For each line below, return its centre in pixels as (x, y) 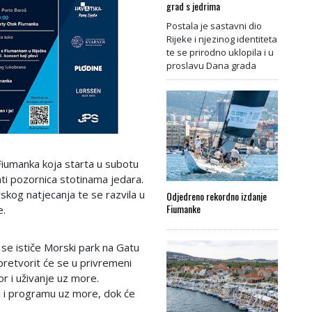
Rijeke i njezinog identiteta (222, 39)
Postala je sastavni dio (214, 25)
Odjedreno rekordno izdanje (217, 196)
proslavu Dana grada (211, 65)
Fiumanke (184, 208)
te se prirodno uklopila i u (220, 52)
